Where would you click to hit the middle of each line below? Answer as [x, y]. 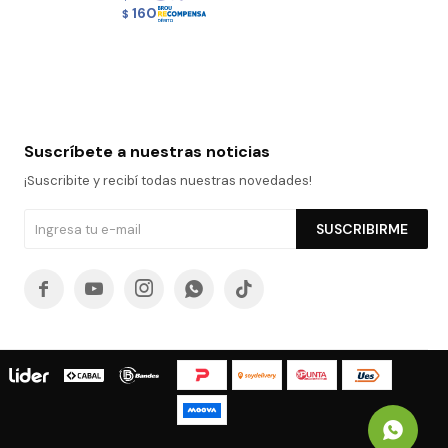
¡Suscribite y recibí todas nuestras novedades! [167, 181]
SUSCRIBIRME [361, 229]
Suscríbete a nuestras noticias [146, 152]
